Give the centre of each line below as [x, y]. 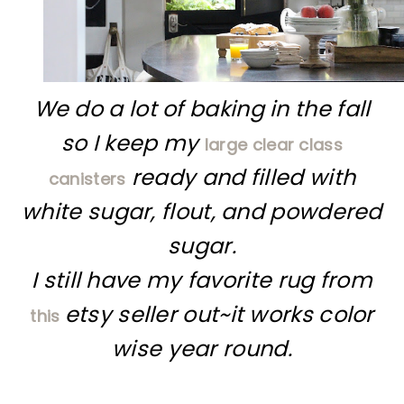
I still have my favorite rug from [202, 280]
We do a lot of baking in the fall [202, 108]
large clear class [273, 144]
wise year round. [202, 348]
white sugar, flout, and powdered [202, 211]
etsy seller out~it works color [219, 314]
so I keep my [133, 142]
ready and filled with [241, 177]
